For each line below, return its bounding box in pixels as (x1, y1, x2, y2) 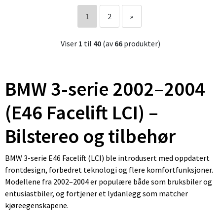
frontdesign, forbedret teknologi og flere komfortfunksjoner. (5, 164, 213, 175)
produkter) (122, 38, 160, 48)
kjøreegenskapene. (5, 200, 69, 210)
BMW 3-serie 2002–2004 (5, 76, 205, 101)
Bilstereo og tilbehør (5, 123, 176, 148)
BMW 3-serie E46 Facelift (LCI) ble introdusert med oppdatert (5, 152, 210, 163)
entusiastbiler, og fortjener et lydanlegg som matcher (5, 188, 188, 198)
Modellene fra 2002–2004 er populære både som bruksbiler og (5, 176, 212, 186)
